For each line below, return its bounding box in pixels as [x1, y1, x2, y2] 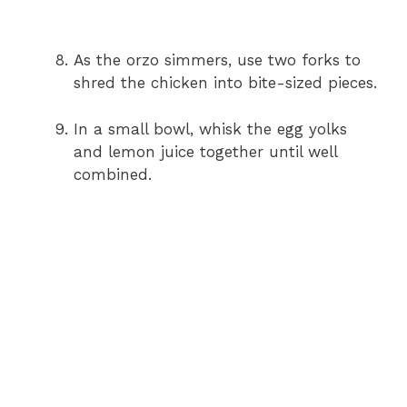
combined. [74, 164, 152, 184]
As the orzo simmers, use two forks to [74, 51, 361, 70]
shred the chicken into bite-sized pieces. [74, 74, 377, 93]
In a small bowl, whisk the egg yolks [74, 119, 347, 138]
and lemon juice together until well [74, 142, 337, 161]
